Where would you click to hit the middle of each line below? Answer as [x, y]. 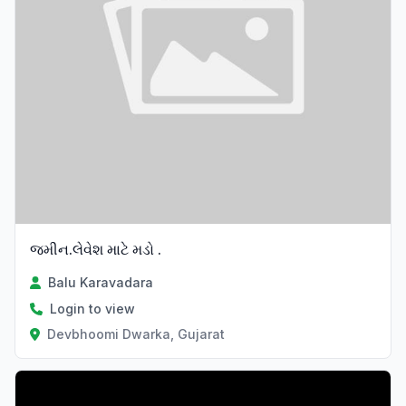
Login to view [92, 309]
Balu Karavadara [101, 283]
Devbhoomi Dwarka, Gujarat [135, 334]
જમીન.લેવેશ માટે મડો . [96, 250]
